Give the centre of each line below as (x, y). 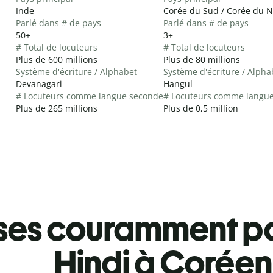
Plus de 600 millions (57, 59)
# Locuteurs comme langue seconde (90, 96)
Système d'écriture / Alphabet (76, 71)
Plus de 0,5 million (201, 108)
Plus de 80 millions (202, 59)
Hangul (178, 83)
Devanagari (39, 83)
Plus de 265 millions (57, 108)
